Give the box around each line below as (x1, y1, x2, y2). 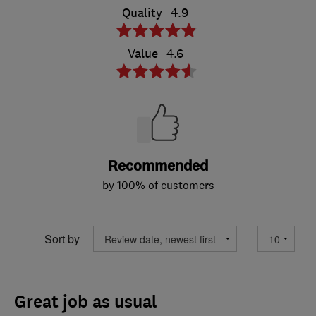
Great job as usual (14, 291, 157, 314)
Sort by (44, 230, 80, 247)
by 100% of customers (102, 178, 214, 193)
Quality (122, 5, 162, 21)
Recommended (108, 157, 208, 176)
